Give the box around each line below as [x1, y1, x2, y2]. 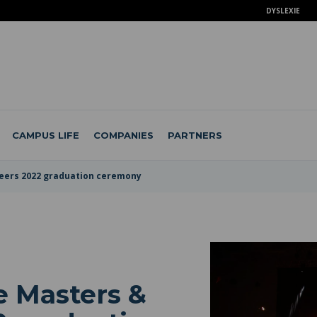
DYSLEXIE [265, 6, 300, 16]
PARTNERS [167, 129, 222, 141]
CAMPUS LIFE [11, 129, 79, 141]
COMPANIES [93, 129, 154, 141]
